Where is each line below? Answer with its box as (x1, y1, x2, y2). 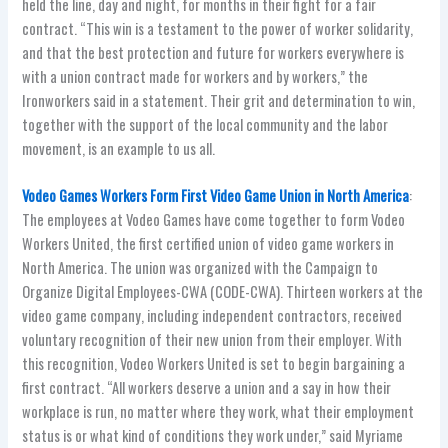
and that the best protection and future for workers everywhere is (22, 42, 405, 64)
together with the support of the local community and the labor (22, 114, 389, 136)
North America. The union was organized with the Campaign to (22, 257, 379, 279)
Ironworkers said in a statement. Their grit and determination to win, (22, 90, 416, 112)
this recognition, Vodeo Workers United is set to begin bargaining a (22, 353, 406, 375)
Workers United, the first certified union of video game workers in (22, 233, 395, 255)
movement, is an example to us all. (22, 138, 216, 160)
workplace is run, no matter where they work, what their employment (22, 401, 415, 423)
